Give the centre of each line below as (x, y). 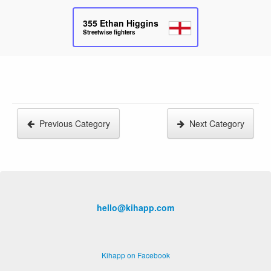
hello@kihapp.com (135, 207)
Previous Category (75, 123)
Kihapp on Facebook (135, 255)
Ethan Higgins (129, 23)
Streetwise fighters (109, 32)
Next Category (217, 123)
